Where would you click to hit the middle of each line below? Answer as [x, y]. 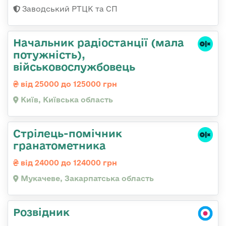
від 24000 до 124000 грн [68, 162]
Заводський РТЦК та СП [69, 9]
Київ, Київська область [66, 99]
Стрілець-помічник [68, 133]
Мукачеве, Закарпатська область [86, 178]
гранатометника [60, 145]
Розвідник [41, 212]
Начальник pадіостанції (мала [99, 42]
